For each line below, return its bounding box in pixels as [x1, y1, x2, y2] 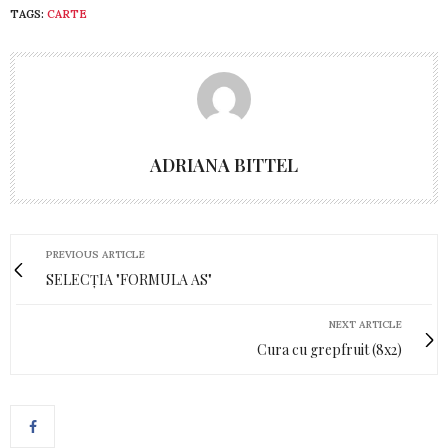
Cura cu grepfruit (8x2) [257, 340, 402, 359]
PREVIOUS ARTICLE [46, 248, 145, 261]
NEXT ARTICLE [329, 318, 402, 331]
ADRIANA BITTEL [150, 153, 298, 177]
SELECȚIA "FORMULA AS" [46, 270, 212, 289]
